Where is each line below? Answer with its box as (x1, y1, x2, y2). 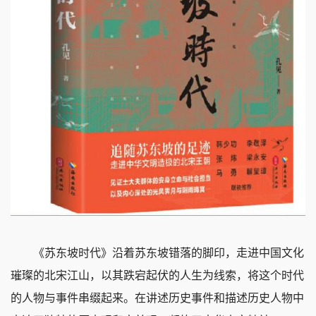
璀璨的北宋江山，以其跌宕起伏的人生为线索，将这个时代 (11, 269, 304, 282)
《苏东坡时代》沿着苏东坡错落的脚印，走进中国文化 (33, 247, 304, 260)
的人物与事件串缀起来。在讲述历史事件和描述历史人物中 (11, 292, 304, 305)
